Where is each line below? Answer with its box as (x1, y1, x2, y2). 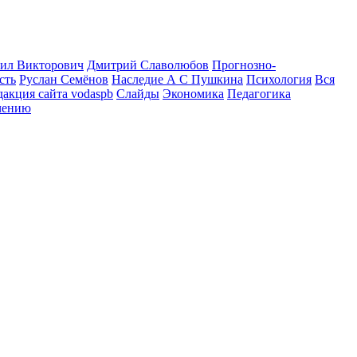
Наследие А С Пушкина (112, 72, 243, 86)
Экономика (163, 86, 224, 100)
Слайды (116, 86, 159, 100)
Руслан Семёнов (19, 72, 108, 86)
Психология (246, 72, 312, 86)
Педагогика (227, 86, 291, 100)
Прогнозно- (212, 57, 276, 72)
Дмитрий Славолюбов (87, 57, 209, 72)
